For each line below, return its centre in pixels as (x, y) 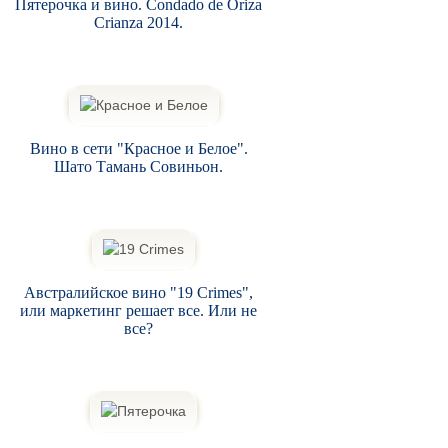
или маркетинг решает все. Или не (139, 310)
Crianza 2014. (139, 22)
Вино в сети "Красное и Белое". (138, 148)
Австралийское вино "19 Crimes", (139, 292)
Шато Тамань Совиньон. (139, 166)
